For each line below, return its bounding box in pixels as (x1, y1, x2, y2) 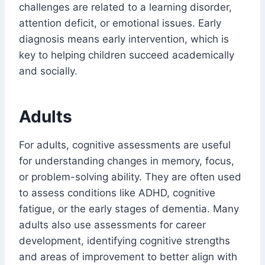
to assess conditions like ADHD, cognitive (19, 187, 215, 199)
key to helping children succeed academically (19, 49, 234, 61)
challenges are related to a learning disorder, (19, 1, 232, 13)
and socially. (19, 65, 77, 77)
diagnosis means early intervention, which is (19, 33, 229, 45)
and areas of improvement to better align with (19, 251, 237, 263)
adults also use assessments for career (19, 219, 206, 231)
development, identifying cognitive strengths (19, 235, 230, 247)
